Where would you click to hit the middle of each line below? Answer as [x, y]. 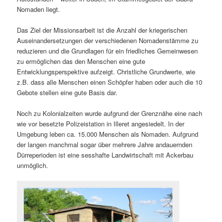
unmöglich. [33, 166]
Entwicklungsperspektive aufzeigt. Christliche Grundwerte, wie [106, 71]
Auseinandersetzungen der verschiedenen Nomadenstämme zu [108, 40]
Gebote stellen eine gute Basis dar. [67, 92]
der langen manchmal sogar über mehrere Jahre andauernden [105, 145]
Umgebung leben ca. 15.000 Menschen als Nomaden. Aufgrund [108, 134]
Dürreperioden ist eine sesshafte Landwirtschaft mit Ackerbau [105, 155]
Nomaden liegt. [39, 9]
